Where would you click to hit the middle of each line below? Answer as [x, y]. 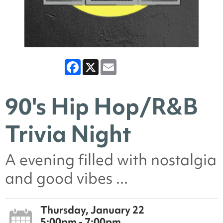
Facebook [101, 63]
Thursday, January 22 [93, 210]
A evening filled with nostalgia [111, 160]
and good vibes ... [66, 178]
